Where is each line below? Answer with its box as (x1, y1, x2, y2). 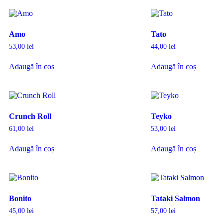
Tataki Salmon (151, 194, 200, 203)
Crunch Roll (9, 111, 51, 120)
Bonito (9, 194, 31, 203)
